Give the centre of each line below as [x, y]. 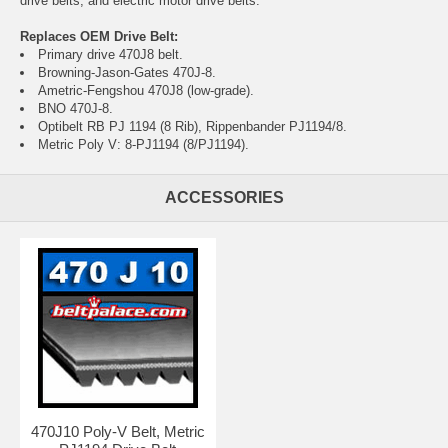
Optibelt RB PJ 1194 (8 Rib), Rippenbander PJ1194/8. [192, 126]
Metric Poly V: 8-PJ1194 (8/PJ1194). [143, 144]
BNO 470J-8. [75, 108]
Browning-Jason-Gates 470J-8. [127, 72]
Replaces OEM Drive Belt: [99, 36]
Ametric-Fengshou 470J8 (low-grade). [146, 90]
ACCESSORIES [224, 197]
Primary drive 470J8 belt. [110, 54]
